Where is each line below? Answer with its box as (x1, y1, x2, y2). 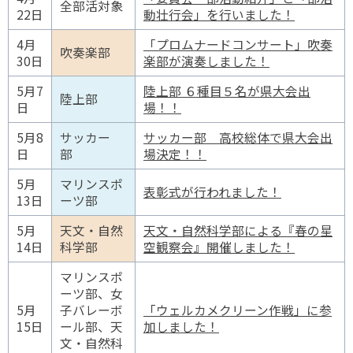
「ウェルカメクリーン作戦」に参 (143, 301, 332, 319)
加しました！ (143, 318, 219, 336)
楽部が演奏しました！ (143, 52, 269, 70)
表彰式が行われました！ (143, 183, 281, 201)
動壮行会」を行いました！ (143, 6, 295, 24)
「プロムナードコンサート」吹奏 (143, 35, 333, 54)
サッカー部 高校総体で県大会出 (143, 128, 333, 147)
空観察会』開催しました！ (143, 238, 295, 256)
